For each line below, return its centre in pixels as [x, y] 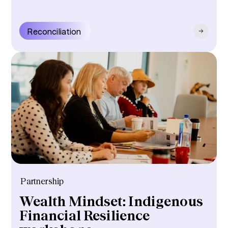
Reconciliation [54, 32]
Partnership [42, 181]
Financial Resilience [85, 216]
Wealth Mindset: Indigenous [111, 202]
